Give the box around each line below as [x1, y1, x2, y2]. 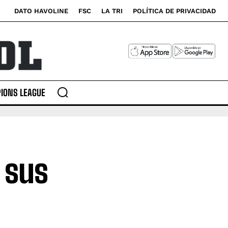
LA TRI [101, 7, 123, 15]
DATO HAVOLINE [14, 7, 68, 15]
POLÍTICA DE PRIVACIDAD [133, 7, 216, 15]
